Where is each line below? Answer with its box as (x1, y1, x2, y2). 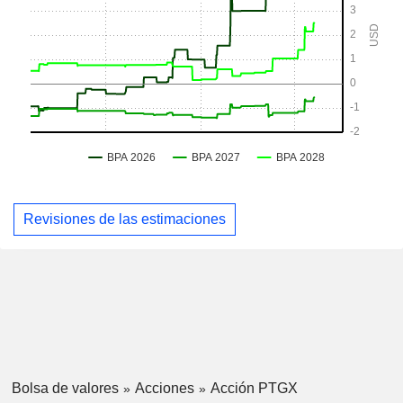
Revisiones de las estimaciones (23, 210, 226, 227)
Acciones (134, 380, 194, 396)
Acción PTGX (210, 380, 298, 396)
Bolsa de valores (11, 380, 119, 396)
